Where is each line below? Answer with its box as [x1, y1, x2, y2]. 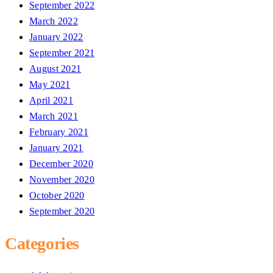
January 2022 [29, 31, 83, 42]
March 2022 [29, 15, 78, 26]
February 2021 [29, 126, 88, 137]
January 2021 [29, 142, 83, 153]
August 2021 [29, 63, 82, 74]
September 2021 [29, 47, 95, 58]
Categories [5, 234, 79, 253]
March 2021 [29, 110, 78, 121]
